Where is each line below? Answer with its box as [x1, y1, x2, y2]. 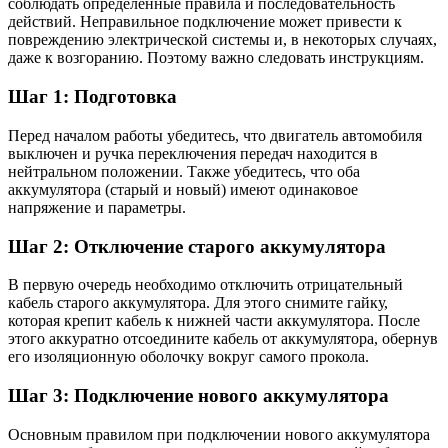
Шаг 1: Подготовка [8, 86, 177, 108]
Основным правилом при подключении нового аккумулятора [8, 425, 430, 443]
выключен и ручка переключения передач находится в [8, 144, 378, 162]
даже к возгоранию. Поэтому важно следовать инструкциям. [8, 49, 424, 67]
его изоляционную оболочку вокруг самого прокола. [8, 348, 369, 366]
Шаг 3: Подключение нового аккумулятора [8, 385, 389, 407]
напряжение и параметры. [8, 198, 186, 216]
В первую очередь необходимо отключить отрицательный [8, 276, 403, 294]
